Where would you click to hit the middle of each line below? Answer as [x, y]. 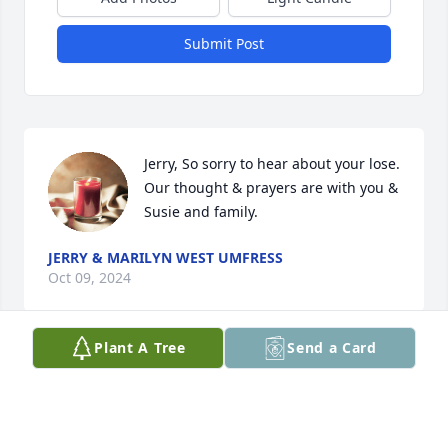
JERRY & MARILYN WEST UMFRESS [165, 258]
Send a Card [332, 347]
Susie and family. [201, 212]
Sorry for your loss [109, 378]
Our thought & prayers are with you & [271, 188]
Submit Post [224, 44]
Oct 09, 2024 [89, 278]
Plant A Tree [140, 347]
